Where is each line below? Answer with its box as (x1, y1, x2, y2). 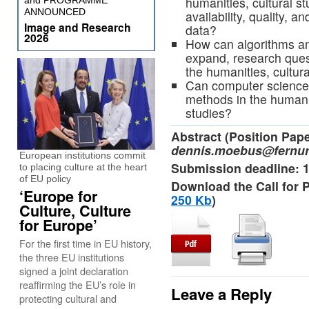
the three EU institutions (19, 250, 124, 264)
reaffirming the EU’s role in (19, 277, 136, 292)
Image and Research (24, 19, 131, 35)
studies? (186, 104, 232, 122)
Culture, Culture (19, 200, 131, 221)
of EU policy (19, 173, 71, 184)
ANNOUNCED (24, 6, 86, 17)
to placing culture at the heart (19, 161, 147, 172)
